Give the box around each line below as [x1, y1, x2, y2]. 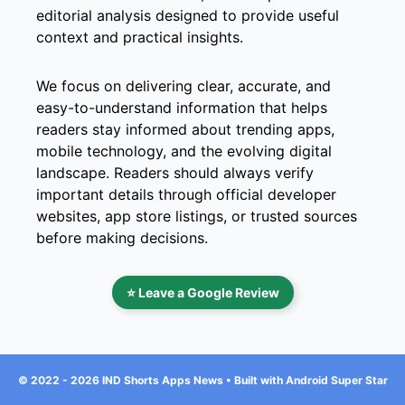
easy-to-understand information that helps [36, 98, 327, 117]
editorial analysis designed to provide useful [36, 5, 339, 24]
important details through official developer [36, 184, 336, 203]
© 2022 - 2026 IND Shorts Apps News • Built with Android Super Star [17, 372, 388, 387]
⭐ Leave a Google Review [126, 284, 279, 300]
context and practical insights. [36, 27, 243, 46]
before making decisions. [36, 228, 208, 247]
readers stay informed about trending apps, [36, 119, 334, 138]
